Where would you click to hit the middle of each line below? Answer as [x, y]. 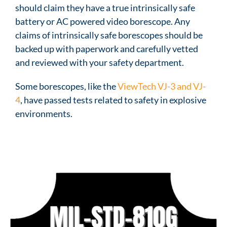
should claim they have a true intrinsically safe [105, 7]
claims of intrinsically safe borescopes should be [109, 35]
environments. [44, 113]
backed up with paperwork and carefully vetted [107, 48]
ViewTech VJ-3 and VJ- [162, 86]
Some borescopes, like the [66, 86]
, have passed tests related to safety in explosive [113, 100]
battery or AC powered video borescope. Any [103, 21]
